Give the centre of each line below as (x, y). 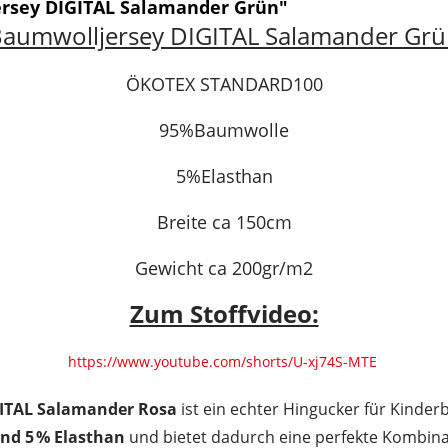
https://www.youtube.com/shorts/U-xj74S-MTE (224, 361)
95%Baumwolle (224, 130)
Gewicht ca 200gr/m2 (224, 268)
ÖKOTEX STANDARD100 (224, 84)
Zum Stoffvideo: (224, 313)
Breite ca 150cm (224, 222)
